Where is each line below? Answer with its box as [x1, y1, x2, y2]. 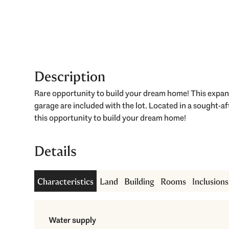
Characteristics [37, 176, 94, 187]
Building [124, 176, 155, 187]
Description [34, 67, 106, 85]
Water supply [49, 214, 97, 225]
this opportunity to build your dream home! [34, 112, 187, 123]
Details [34, 142, 77, 160]
